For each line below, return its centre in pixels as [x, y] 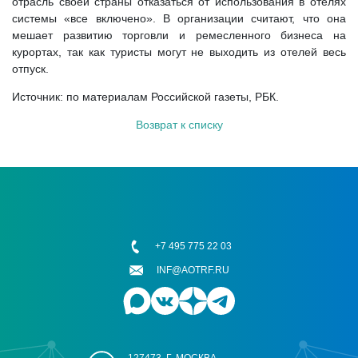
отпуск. [30, 69]
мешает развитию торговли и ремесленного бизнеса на [179, 35]
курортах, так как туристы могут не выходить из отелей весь [179, 52]
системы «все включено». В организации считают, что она [179, 18]
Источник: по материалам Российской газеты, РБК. [145, 97]
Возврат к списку [179, 125]
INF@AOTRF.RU [193, 270]
